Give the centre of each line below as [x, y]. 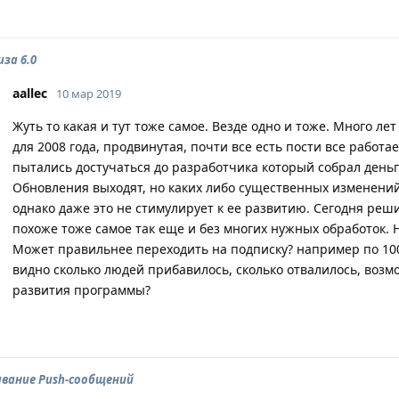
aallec [30, 93]
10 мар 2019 [89, 94]
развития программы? [81, 290]
